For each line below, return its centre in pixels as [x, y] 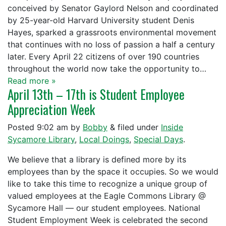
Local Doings [104, 139]
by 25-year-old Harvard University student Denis [101, 20]
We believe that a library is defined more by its [97, 159]
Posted [22, 127]
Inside [172, 127]
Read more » [32, 81]
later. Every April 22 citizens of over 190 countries [103, 56]
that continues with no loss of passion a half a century [111, 44]
